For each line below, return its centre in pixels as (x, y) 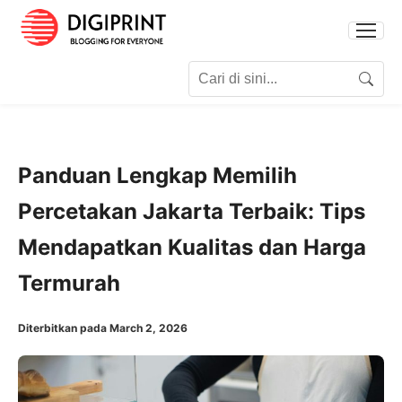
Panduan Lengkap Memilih (157, 175)
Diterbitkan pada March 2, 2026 (103, 328)
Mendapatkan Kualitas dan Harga (192, 247)
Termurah (69, 283)
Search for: (54, 71)
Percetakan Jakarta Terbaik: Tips (192, 211)
